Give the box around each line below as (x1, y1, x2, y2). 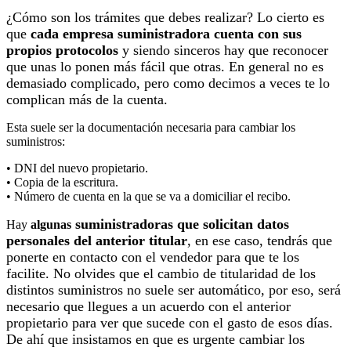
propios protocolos (6, 42, 122, 58)
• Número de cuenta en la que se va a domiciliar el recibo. (6, 190, 291, 203)
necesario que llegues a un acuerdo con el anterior (6, 299, 291, 314)
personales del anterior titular (6, 233, 187, 248)
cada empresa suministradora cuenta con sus (31, 26, 302, 42)
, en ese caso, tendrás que (187, 233, 332, 248)
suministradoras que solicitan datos (75, 216, 289, 232)
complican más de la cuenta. (6, 92, 168, 107)
